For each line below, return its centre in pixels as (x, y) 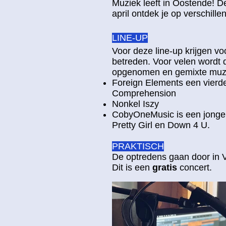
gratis (165, 167)
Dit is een (132, 167)
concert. (196, 167)
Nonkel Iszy (137, 104)
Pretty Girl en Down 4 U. (161, 125)
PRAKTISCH (138, 146)
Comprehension (144, 93)
